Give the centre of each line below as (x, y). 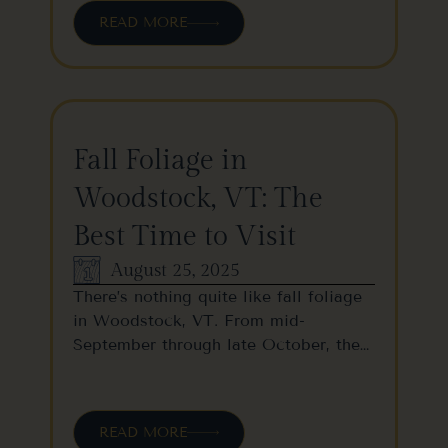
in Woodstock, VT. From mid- (189, 321)
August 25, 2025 (175, 270)
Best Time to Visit (184, 237)
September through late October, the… (221, 345)
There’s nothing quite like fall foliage (217, 297)
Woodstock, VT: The (198, 199)
